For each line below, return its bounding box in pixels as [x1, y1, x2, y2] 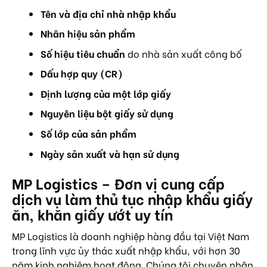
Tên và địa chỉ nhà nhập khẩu [41, 6, 176, 20]
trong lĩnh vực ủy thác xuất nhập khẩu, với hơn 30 [12, 243, 240, 257]
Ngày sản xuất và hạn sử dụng [41, 146, 179, 160]
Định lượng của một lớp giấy [41, 86, 171, 100]
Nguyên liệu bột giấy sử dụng [41, 106, 173, 120]
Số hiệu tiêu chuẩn [41, 46, 125, 60]
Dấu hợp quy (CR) [41, 66, 123, 80]
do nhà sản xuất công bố [125, 46, 242, 60]
